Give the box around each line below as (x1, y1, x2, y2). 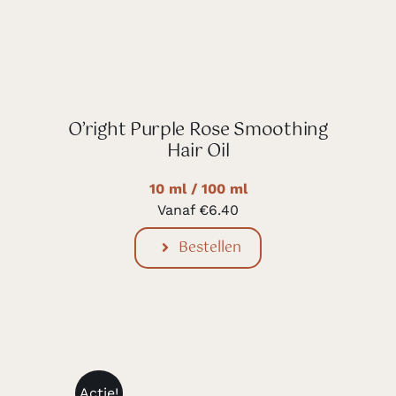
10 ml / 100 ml (148, 179, 247, 197)
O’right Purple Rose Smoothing (68, 115, 328, 145)
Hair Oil (166, 136, 230, 166)
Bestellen (179, 235, 242, 260)
